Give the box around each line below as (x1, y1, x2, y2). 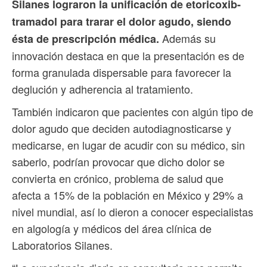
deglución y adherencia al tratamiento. (12, 80, 193, 97)
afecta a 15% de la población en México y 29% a (12, 187, 243, 203)
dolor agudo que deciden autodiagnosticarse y (12, 120, 231, 136)
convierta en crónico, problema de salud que (12, 170, 223, 186)
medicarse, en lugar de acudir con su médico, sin (12, 136, 245, 153)
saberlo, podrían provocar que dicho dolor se (12, 153, 225, 169)
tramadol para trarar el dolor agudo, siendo (12, 13, 231, 29)
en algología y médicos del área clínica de (12, 220, 212, 236)
